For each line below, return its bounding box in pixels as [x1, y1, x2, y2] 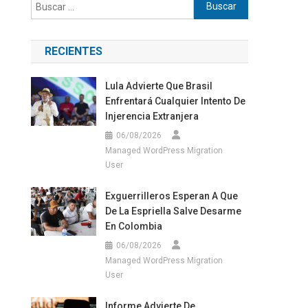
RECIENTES [45, 44, 103, 58]
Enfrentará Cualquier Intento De [104, 95, 245, 107]
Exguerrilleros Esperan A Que [104, 190, 238, 201]
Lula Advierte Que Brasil [104, 80, 212, 91]
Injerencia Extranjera [104, 110, 199, 122]
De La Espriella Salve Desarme [104, 205, 241, 217]
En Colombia [104, 220, 162, 232]
